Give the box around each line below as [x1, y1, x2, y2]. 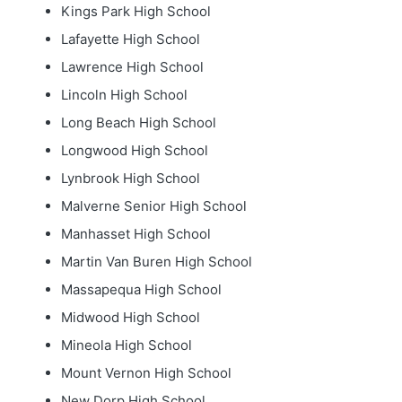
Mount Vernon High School [60, 364, 232, 381]
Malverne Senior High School [60, 197, 247, 214]
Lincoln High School [60, 86, 188, 103]
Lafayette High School [60, 31, 200, 48]
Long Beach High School [60, 114, 216, 131]
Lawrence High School [60, 58, 204, 75]
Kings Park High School [60, 3, 211, 20]
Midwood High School [60, 309, 200, 326]
